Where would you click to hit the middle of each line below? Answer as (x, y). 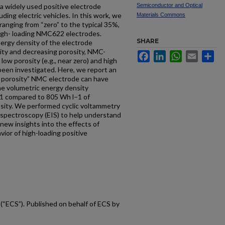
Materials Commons (161, 15)
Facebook (165, 54)
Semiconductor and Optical (170, 5)
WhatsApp (198, 54)
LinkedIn (179, 54)
